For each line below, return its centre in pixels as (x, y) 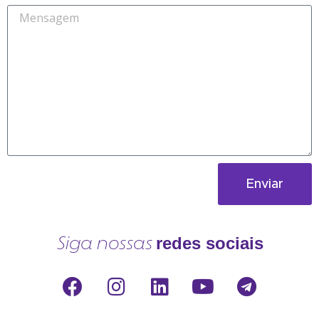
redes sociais (209, 244)
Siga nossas (104, 245)
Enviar (265, 184)
